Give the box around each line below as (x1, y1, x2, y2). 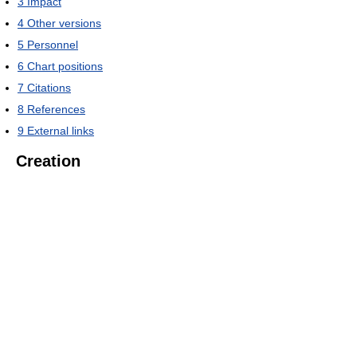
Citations (27, 80, 71, 94)
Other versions (27, 16, 101, 29)
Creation (16, 151, 80, 170)
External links (27, 124, 94, 137)
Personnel (27, 37, 78, 51)
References (27, 102, 85, 116)
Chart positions (27, 59, 103, 73)
